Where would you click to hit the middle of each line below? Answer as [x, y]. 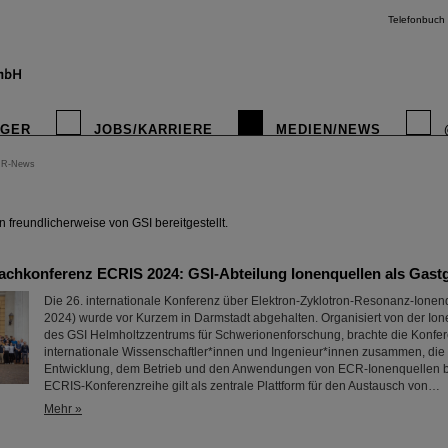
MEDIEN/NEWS [328, 129]
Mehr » [63, 409]
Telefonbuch [416, 19]
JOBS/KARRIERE [153, 129]
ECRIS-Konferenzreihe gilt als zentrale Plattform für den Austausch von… [242, 386]
